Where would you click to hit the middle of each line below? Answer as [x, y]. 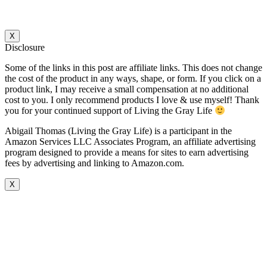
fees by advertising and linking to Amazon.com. [94, 163]
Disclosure [25, 47]
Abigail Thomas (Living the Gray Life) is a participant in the [118, 131]
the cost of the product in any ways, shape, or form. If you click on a [133, 78]
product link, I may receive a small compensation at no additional [127, 89]
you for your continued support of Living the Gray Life [110, 111]
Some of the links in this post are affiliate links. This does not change [133, 67]
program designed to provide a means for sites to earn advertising [127, 153]
